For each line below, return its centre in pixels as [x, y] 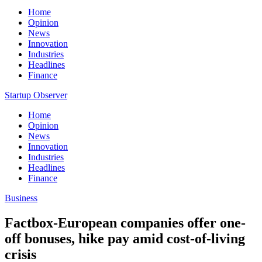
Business [21, 198]
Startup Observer [36, 95]
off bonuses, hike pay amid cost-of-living [125, 238]
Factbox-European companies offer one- [125, 223]
